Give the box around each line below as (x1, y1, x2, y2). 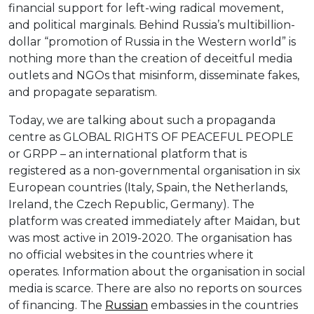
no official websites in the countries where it (8, 248, 254, 262)
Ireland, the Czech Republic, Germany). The (8, 198, 254, 212)
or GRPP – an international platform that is (8, 147, 247, 161)
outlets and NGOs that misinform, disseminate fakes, (8, 69, 299, 83)
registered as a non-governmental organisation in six (8, 164, 301, 178)
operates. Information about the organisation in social (8, 265, 306, 279)
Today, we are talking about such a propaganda (8, 114, 275, 128)
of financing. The (8, 299, 105, 313)
